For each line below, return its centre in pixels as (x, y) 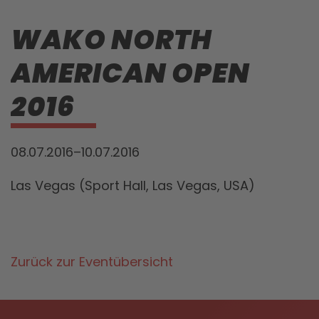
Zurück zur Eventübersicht (92, 262)
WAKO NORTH (111, 40)
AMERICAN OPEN (130, 73)
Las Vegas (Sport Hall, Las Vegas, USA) (133, 185)
